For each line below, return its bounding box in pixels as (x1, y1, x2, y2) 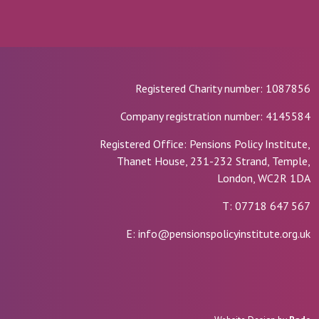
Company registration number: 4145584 (120, 108, 310, 123)
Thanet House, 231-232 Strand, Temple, (116, 153, 310, 168)
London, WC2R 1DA (216, 170, 310, 185)
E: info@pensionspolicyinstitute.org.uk (125, 226, 310, 241)
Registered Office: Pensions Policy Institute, (99, 136, 310, 151)
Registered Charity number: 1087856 (135, 80, 310, 95)
